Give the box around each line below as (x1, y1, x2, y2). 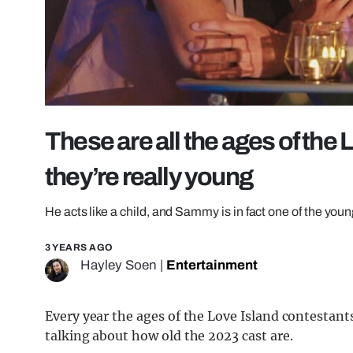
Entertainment (166, 258, 258, 273)
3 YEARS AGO (45, 242, 113, 254)
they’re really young (45, 163, 252, 191)
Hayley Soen (80, 258, 157, 273)
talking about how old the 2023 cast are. (45, 328, 293, 344)
